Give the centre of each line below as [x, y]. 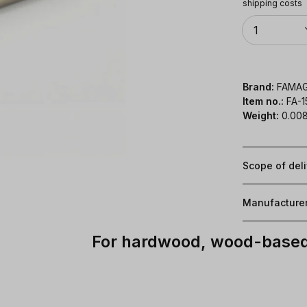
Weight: [261, 115]
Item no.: [265, 101]
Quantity [259, 19]
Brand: [258, 86]
